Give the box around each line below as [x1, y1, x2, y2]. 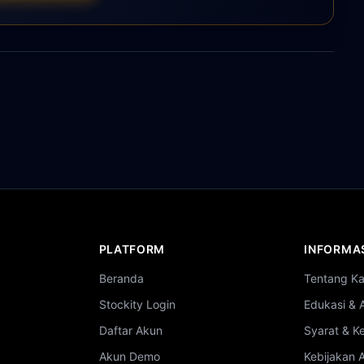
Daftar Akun [98, 323, 162, 337]
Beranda [98, 271, 144, 285]
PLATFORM [98, 241, 166, 256]
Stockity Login [98, 297, 175, 311]
